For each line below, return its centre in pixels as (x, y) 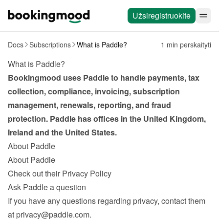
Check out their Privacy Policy (60, 173)
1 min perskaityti (186, 44)
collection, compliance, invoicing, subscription (94, 91)
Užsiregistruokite (162, 15)
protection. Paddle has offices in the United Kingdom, (107, 119)
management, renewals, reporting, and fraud (89, 105)
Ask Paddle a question (47, 187)
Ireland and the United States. (62, 132)
